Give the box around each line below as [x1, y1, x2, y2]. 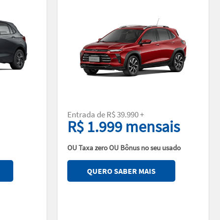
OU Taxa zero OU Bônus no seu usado [67, 142, 181, 152]
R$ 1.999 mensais [67, 116, 180, 137]
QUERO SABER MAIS [87, 165, 156, 176]
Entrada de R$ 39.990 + [67, 109, 144, 120]
